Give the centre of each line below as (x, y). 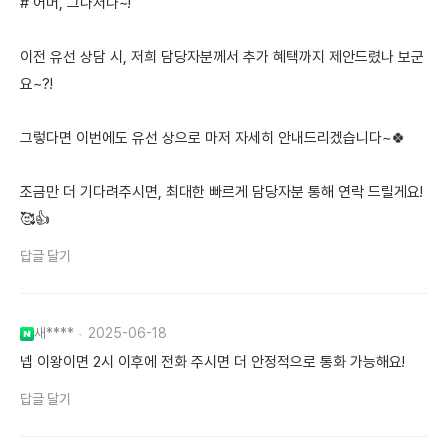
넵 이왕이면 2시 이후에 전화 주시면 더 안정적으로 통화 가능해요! (212, 362)
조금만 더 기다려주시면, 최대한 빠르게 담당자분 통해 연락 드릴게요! (221, 192)
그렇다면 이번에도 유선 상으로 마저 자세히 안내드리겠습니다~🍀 (213, 138)
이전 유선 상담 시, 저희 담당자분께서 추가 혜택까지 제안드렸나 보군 (222, 57)
